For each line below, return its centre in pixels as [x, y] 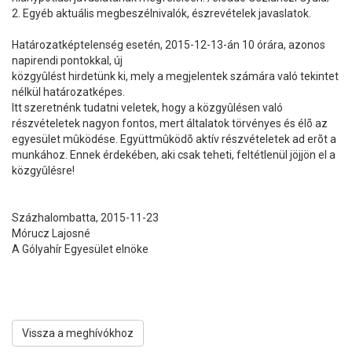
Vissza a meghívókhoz [78, 333]
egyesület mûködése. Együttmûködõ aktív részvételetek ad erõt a [174, 139]
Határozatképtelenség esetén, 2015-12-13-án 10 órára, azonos [169, 45]
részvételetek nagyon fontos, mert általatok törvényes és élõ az [170, 123]
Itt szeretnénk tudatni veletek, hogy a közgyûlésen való [147, 108]
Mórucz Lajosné [51, 233]
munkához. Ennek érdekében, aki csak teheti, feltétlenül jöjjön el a [174, 155]
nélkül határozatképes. [68, 92]
